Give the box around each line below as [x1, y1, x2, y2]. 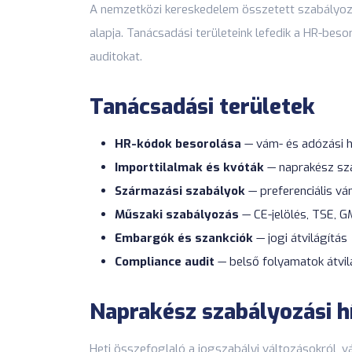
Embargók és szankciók [115, 230, 253, 247]
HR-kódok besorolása [115, 136, 241, 152]
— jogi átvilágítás [253, 230, 347, 247]
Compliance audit [115, 254, 214, 270]
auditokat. [90, 49, 142, 65]
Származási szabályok [115, 183, 245, 200]
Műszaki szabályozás [115, 207, 239, 223]
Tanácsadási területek [90, 92, 315, 122]
